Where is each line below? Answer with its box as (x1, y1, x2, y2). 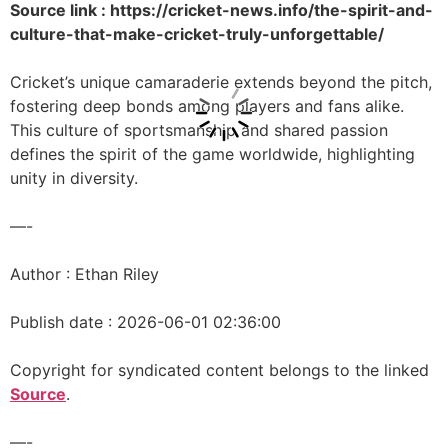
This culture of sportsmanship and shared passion (10, 120, 388, 140)
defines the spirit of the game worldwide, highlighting (10, 144, 415, 164)
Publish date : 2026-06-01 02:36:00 (10, 312, 281, 332)
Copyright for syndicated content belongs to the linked (10, 360, 429, 380)
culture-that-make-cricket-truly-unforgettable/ (10, 24, 384, 44)
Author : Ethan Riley (10, 264, 159, 284)
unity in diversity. (10, 168, 138, 188)
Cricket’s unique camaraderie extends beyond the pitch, (10, 72, 432, 92)
